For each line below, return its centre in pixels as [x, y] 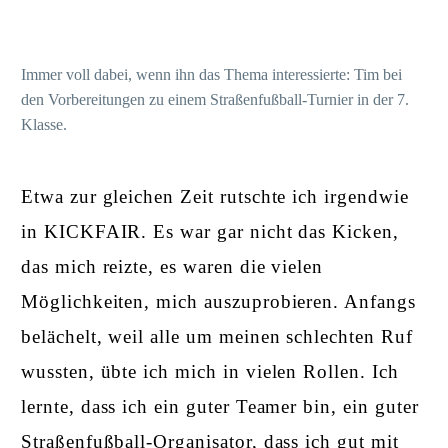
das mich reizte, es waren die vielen [172, 266]
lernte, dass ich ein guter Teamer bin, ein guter [220, 406]
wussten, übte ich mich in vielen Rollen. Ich [210, 371]
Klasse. [44, 125]
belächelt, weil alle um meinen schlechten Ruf [217, 336]
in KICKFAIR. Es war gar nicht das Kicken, [210, 231]
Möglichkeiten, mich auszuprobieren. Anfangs [218, 301]
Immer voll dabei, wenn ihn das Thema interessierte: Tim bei [211, 75]
